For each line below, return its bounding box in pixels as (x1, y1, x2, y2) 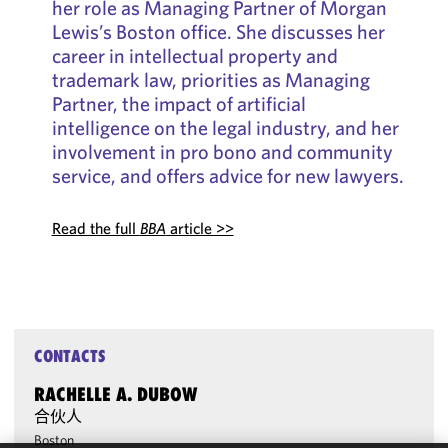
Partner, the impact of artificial (51, 91, 306, 116)
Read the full (51, 218, 140, 238)
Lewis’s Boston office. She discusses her (51, 19, 385, 44)
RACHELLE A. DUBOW (34, 383, 198, 405)
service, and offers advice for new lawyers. (51, 163, 404, 188)
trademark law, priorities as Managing (51, 67, 370, 92)
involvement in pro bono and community (51, 139, 393, 164)
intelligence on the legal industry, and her (51, 115, 399, 140)
